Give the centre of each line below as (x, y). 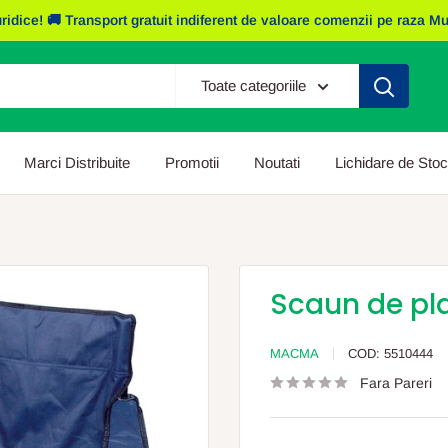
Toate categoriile (253, 86)
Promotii (192, 162)
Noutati (277, 162)
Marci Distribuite (77, 162)
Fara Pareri (396, 382)
